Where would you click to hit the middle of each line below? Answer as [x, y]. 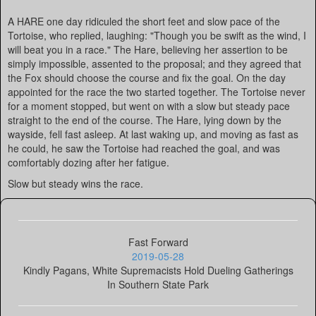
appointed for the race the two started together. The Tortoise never [157, 92]
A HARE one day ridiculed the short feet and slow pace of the [144, 21]
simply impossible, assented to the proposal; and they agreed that [154, 63]
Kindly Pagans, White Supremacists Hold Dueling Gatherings [158, 270]
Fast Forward [158, 242]
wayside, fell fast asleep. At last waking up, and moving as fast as [153, 134]
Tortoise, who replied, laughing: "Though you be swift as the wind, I [157, 35]
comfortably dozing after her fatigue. [89, 162]
